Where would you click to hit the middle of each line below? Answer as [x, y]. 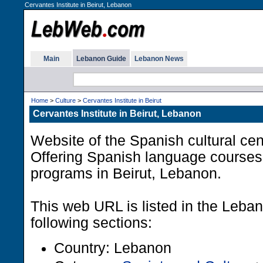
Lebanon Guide [101, 59]
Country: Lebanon [113, 248]
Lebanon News [159, 59]
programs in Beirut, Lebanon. [126, 173]
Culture [65, 100]
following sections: [91, 223]
